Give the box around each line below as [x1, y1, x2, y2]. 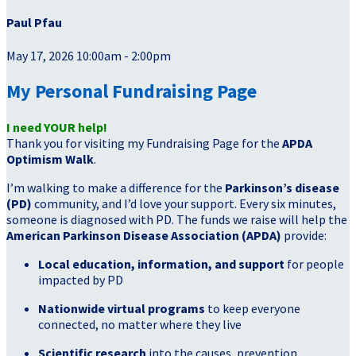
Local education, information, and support [38, 256, 284, 273]
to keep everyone [205, 300, 300, 317]
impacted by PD [38, 272, 123, 288]
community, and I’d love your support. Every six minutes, [32, 195, 336, 212]
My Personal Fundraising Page [6, 79, 257, 104]
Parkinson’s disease [225, 180, 339, 196]
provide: [281, 227, 327, 244]
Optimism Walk [6, 151, 94, 168]
